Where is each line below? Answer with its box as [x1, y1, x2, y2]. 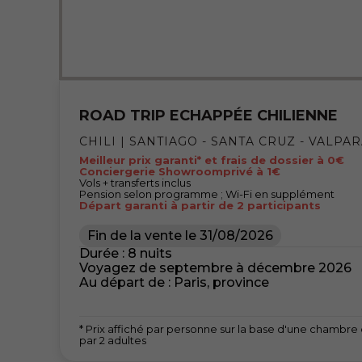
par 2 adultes [78, 333, 146, 347]
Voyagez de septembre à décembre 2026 [78, 259, 351, 276]
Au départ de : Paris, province [78, 274, 269, 290]
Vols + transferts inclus [78, 175, 191, 189]
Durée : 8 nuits [78, 245, 172, 261]
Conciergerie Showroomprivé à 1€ [78, 164, 280, 178]
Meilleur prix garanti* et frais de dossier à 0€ [78, 153, 344, 166]
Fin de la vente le [86, 227, 196, 243]
